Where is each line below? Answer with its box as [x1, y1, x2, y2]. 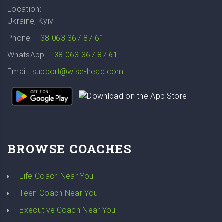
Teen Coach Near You [19, 188, 98, 198]
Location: [7, 4, 41, 14]
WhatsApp [7, 50, 45, 60]
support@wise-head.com [32, 67, 124, 77]
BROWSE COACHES [7, 141, 132, 157]
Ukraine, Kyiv [7, 16, 54, 26]
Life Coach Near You [19, 171, 94, 181]
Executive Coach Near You [19, 205, 116, 215]
